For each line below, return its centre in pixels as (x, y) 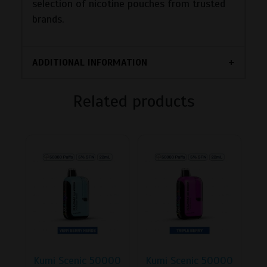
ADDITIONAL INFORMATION (90, 62)
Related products (133, 101)
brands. (48, 19)
